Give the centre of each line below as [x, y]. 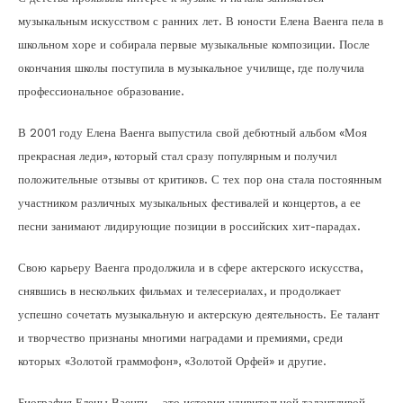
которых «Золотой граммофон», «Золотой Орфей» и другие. [172, 361]
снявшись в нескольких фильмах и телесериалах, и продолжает [179, 291]
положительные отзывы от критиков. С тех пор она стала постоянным [200, 179]
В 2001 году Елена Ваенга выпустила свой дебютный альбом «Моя [193, 132]
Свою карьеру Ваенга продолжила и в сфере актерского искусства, [190, 267]
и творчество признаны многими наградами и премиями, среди [180, 337]
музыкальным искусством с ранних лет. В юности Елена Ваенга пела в [201, 21]
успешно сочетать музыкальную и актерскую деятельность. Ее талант [199, 314]
